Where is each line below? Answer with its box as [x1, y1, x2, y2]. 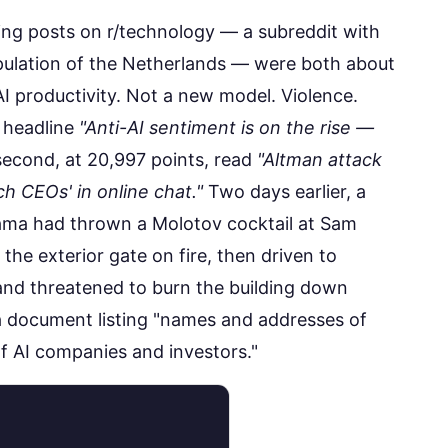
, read [204, 149, 257, 171]
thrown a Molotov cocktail [70, 213, 293, 235]
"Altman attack [257, 149, 382, 171]
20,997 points [87, 149, 204, 171]
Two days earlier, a [203, 181, 366, 203]
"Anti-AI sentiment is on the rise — [79, 117, 374, 139]
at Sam [293, 213, 357, 235]
